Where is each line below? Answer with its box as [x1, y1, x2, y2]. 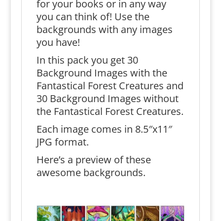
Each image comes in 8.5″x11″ [36, 122, 172, 136]
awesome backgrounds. [36, 166, 146, 179]
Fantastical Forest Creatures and [36, 79, 184, 92]
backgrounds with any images [36, 23, 173, 36]
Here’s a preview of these [36, 153, 151, 166]
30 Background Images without [36, 92, 179, 105]
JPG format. [36, 135, 89, 148]
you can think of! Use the [36, 10, 149, 23]
